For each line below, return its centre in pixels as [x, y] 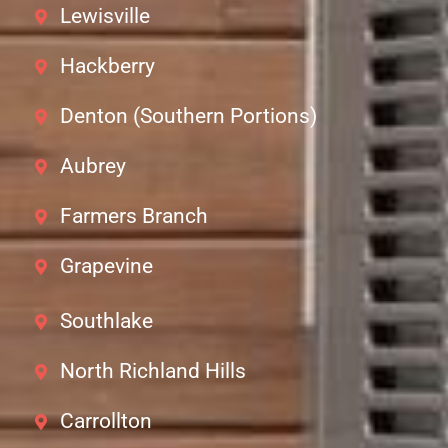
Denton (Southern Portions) [188, 116]
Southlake [106, 321]
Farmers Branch [134, 216]
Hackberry [107, 66]
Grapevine [106, 266]
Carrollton [106, 421]
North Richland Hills [153, 371]
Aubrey [93, 166]
